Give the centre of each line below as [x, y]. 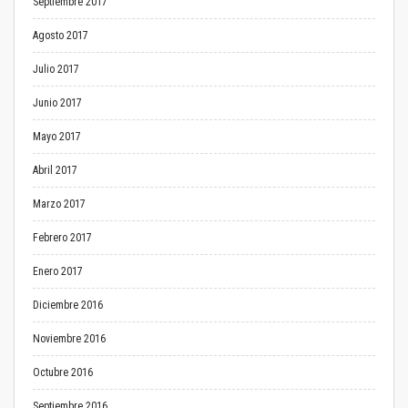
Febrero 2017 [62, 238]
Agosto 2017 [61, 36]
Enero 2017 [58, 271]
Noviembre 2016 [69, 339]
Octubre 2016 [63, 372]
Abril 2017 [55, 170]
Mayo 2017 [57, 137]
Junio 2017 [57, 103]
